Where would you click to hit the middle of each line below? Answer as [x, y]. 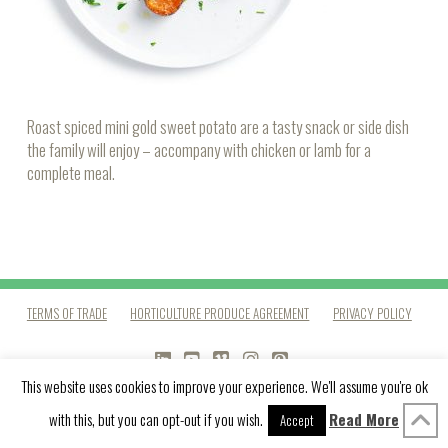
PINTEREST [320, 377]
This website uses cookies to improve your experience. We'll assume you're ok [224, 386]
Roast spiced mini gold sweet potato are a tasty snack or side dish [217, 127]
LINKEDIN [195, 377]
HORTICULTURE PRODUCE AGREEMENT [220, 313]
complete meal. [70, 173]
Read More [364, 419]
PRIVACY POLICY [372, 313]
